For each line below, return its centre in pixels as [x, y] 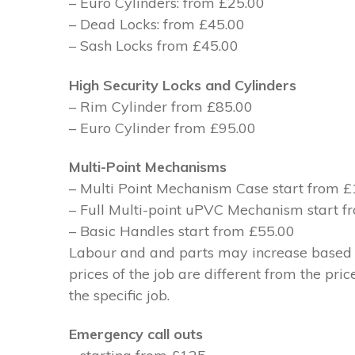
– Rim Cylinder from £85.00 [161, 106]
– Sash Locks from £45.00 [154, 46]
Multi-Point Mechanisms [148, 166]
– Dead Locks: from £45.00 [157, 25]
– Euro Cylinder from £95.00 [162, 128]
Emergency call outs [136, 334]
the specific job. [119, 295]
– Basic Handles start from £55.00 [182, 231]
